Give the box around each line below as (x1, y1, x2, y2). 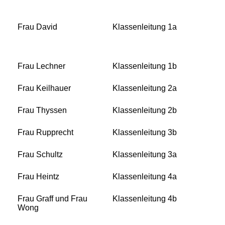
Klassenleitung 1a (113, 23, 177, 32)
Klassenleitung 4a (113, 172, 177, 181)
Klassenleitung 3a (113, 150, 177, 159)
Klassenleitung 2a (113, 84, 177, 93)
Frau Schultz (18, 150, 63, 159)
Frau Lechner (18, 62, 65, 71)
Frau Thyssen (18, 106, 67, 115)
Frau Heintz (18, 172, 59, 181)
